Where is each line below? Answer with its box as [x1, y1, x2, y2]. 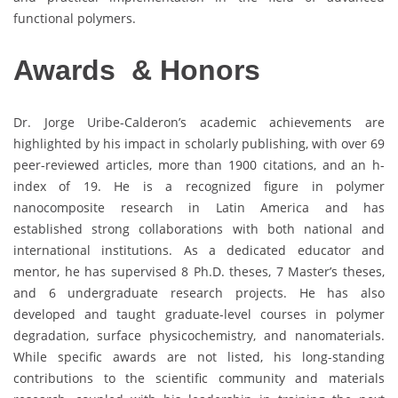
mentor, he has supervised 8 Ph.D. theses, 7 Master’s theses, [13, 262, 385, 280]
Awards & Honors [13, 53, 260, 86]
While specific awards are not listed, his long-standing [13, 347, 385, 365]
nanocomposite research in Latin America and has [13, 198, 385, 216]
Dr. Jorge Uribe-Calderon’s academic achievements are [13, 113, 385, 131]
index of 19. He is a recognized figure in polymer [13, 177, 385, 195]
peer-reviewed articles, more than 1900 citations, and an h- [13, 155, 385, 173]
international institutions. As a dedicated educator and [13, 241, 385, 259]
